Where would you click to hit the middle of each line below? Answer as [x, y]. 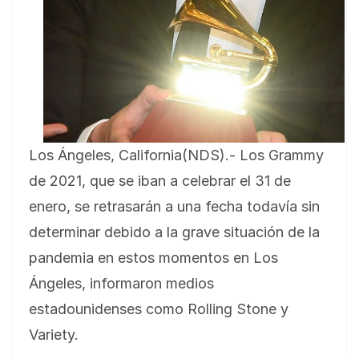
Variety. [54, 334]
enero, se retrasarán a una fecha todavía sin [174, 206]
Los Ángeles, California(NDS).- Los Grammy [176, 155]
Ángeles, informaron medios [121, 283]
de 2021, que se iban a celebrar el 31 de [160, 180]
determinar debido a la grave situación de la [174, 232]
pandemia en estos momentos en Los [153, 257]
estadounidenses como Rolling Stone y [159, 309]
